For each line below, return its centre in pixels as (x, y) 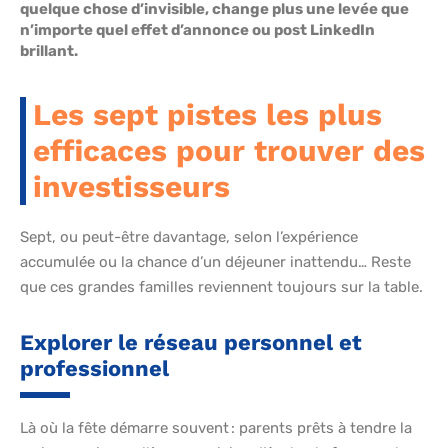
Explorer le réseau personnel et (191, 343)
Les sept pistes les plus (207, 115)
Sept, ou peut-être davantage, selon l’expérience (189, 237)
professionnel (94, 369)
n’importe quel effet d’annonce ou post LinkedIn (197, 30)
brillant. (49, 51)
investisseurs (131, 187)
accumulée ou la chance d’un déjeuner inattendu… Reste (215, 262)
